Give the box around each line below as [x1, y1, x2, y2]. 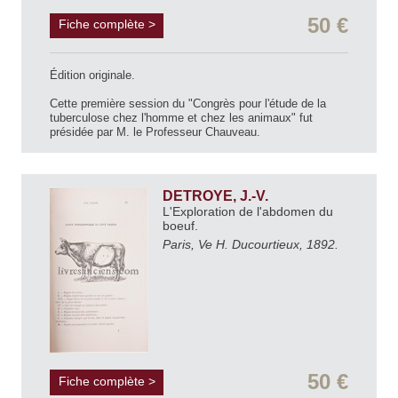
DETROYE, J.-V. [163, 188, 272, 204]
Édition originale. [50, 68, 135, 83]
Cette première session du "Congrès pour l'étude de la [50, 97, 326, 111]
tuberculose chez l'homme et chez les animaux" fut [50, 111, 313, 125]
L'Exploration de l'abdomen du [163, 204, 333, 219]
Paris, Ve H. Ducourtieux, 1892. [163, 237, 338, 252]
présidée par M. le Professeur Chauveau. [50, 125, 260, 139]
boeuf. [163, 219, 202, 234]
